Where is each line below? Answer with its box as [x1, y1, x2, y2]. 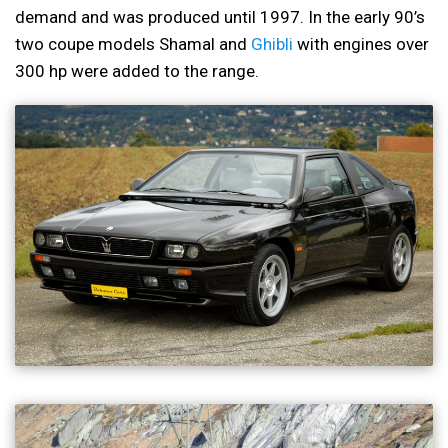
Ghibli [251, 33, 293, 54]
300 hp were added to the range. [15, 60, 259, 81]
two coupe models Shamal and [15, 33, 251, 54]
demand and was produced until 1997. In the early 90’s [15, 6, 425, 27]
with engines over [293, 33, 429, 54]
